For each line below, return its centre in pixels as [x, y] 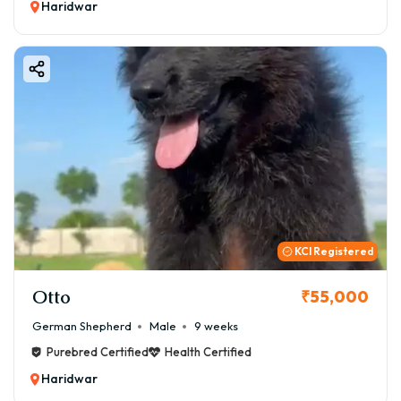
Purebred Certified [98, 352]
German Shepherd [82, 326]
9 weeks [216, 326]
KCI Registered [334, 252]
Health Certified [208, 352]
